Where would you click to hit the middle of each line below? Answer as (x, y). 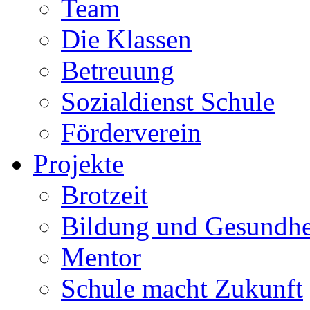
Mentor (101, 257)
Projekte (79, 164)
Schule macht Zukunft (182, 288)
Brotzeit (104, 195)
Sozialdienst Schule (168, 101)
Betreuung (118, 70)
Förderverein (131, 133)
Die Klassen (126, 39)
